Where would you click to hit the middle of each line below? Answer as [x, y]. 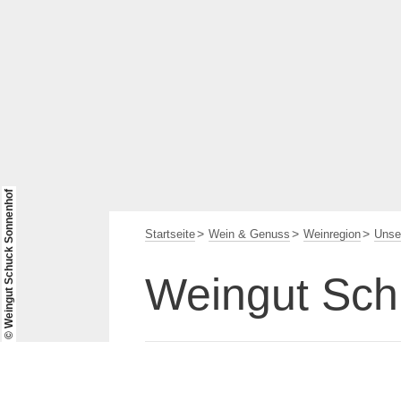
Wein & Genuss [249, 235]
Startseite [170, 235]
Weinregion [332, 235]
